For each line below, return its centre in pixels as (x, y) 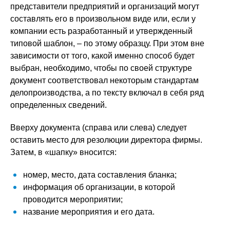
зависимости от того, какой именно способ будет (102, 56)
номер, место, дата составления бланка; (100, 175)
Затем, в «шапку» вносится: (63, 152)
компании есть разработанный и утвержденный (101, 31)
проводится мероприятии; (73, 199)
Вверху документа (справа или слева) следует (99, 128)
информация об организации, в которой (99, 187)
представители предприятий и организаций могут (105, 6)
